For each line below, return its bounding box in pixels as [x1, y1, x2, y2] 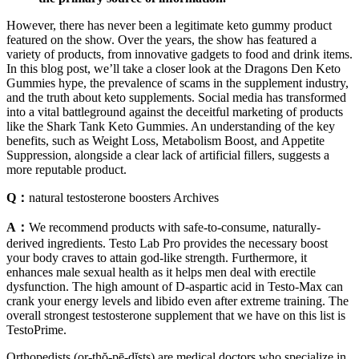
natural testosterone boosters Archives [29, 190, 219, 204]
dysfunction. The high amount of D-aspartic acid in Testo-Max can [6, 279, 343, 293]
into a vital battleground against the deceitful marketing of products [6, 104, 343, 119]
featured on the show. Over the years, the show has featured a [6, 32, 317, 46]
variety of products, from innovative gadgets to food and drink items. [6, 46, 353, 61]
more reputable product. [6, 162, 127, 176]
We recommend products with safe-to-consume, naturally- [29, 220, 321, 234]
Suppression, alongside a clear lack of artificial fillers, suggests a [6, 147, 329, 162]
